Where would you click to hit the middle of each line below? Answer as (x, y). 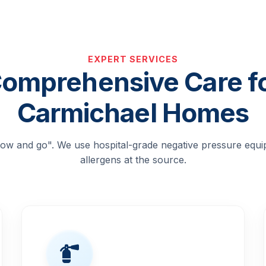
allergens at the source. (133, 160)
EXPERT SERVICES (133, 59)
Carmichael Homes (133, 113)
